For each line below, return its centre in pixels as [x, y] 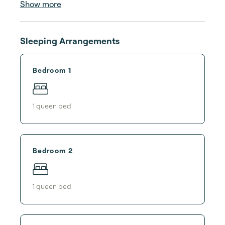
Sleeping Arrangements [70, 41]
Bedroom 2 [53, 150]
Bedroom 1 [52, 70]
